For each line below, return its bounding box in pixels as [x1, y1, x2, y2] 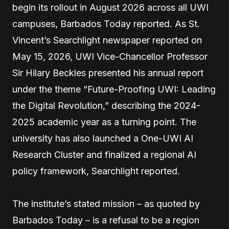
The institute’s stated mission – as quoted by [12, 198, 200, 210]
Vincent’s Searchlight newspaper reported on [12, 35, 202, 46]
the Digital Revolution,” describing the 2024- [12, 100, 200, 111]
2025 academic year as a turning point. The [12, 117, 196, 128]
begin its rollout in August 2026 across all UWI [12, 2, 209, 13]
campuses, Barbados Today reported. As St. [12, 18, 200, 30]
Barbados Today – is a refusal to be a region [12, 215, 199, 226]
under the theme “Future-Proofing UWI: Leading [12, 84, 216, 95]
